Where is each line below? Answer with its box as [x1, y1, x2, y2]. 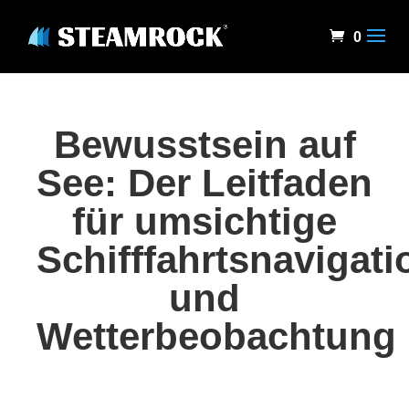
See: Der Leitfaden [37, 162, 372, 204]
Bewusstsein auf [53, 123, 356, 166]
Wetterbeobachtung [37, 315, 396, 358]
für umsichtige [72, 200, 337, 243]
